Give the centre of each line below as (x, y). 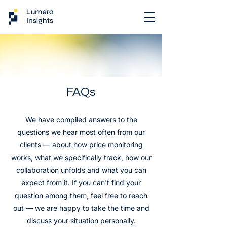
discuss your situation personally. (81, 221)
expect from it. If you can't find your (81, 183)
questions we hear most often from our (81, 132)
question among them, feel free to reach (81, 195)
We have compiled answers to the (81, 119)
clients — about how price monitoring (81, 145)
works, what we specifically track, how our (81, 157)
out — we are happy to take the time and (81, 208)
